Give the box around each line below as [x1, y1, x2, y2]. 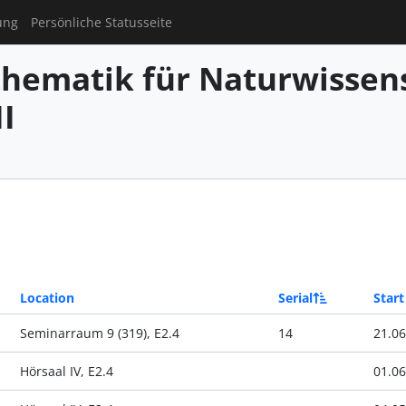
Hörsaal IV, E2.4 [19, 362, 113, 380]
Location [19, 288, 74, 306]
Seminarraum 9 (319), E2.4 [19, 324, 179, 342]
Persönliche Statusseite [31, 13, 173, 31]
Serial [277, 288, 313, 306]
